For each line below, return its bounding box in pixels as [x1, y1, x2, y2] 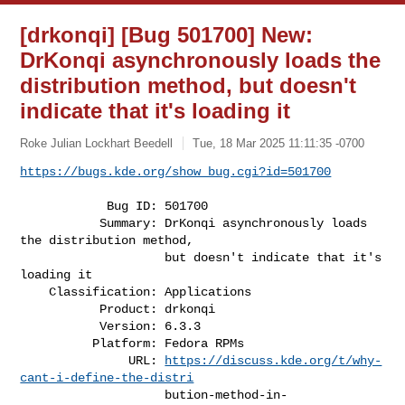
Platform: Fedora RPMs [20, 335, 93, 351]
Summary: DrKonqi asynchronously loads [20, 215, 100, 231]
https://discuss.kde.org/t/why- [165, 353, 382, 368]
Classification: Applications [20, 284, 50, 299]
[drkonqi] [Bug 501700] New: [20, 23, 314, 47]
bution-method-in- [20, 387, 165, 402]
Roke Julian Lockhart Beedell [20, 136, 174, 150]
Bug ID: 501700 [20, 198, 108, 213]
